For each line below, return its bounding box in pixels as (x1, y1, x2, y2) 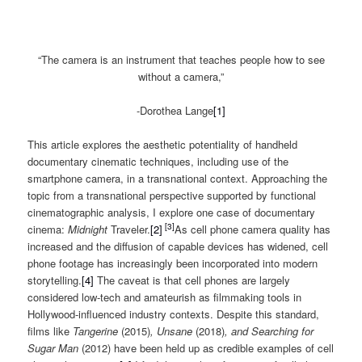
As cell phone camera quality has (175, 221, 331, 238)
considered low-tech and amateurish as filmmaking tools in (27, 289, 302, 305)
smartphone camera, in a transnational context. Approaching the (27, 170, 328, 187)
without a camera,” (138, 68, 224, 84)
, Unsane (150, 323, 196, 339)
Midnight (68, 221, 112, 238)
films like (27, 323, 74, 339)
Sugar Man (27, 340, 82, 356)
